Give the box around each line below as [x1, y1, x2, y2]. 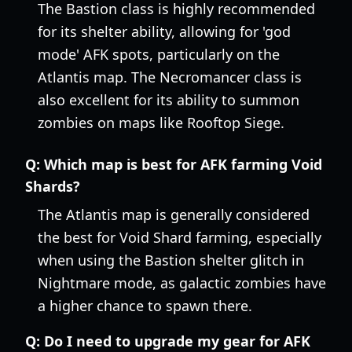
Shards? [25, 177, 80, 196]
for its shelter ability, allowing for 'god [38, 22, 291, 41]
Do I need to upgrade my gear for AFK [44, 332, 310, 350]
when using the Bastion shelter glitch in [38, 251, 304, 269]
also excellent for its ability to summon [38, 90, 299, 109]
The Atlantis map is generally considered [38, 205, 310, 224]
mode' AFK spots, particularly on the [38, 45, 280, 64]
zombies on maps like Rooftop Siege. [38, 113, 284, 132]
